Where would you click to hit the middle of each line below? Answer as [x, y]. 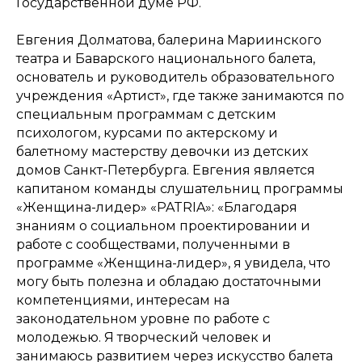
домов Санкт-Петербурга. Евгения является [166, 170]
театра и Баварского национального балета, [166, 59]
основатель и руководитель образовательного [175, 77]
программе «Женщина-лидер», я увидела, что [173, 263]
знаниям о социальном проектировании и [163, 226]
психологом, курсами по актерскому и [147, 133]
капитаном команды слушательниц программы [180, 189]
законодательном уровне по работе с [143, 319]
